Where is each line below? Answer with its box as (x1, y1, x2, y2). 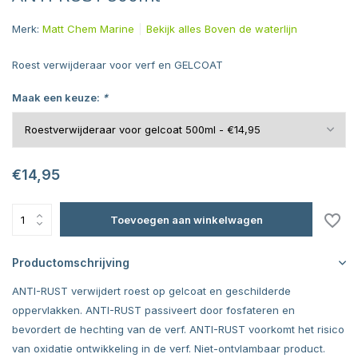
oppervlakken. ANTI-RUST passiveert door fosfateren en (12, 304, 295, 316)
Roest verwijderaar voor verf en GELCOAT (12, 58, 223, 71)
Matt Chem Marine (42, 22, 134, 35)
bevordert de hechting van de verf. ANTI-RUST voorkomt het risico (12, 323, 344, 336)
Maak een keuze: (12, 91, 102, 104)
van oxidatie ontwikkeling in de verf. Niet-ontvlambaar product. (12, 342, 325, 355)
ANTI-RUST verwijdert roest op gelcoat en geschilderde (12, 284, 291, 297)
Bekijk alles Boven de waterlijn (146, 22, 297, 35)
